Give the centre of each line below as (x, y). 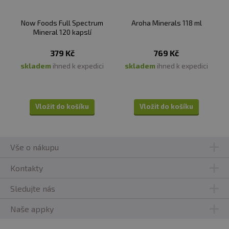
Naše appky (32, 209)
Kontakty (27, 168)
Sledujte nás (33, 188)
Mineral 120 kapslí (62, 32)
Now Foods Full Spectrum (62, 23)
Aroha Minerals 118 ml (166, 23)
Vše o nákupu (35, 147)
